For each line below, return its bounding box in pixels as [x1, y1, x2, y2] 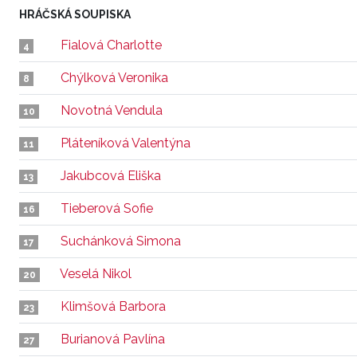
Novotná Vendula [61, 103, 163, 118]
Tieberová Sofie [61, 201, 153, 216]
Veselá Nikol [60, 266, 131, 281]
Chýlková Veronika [61, 70, 168, 85]
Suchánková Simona [61, 233, 181, 249]
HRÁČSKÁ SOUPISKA [19, 8, 131, 21]
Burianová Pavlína [61, 331, 165, 347]
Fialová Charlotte [61, 37, 162, 53]
